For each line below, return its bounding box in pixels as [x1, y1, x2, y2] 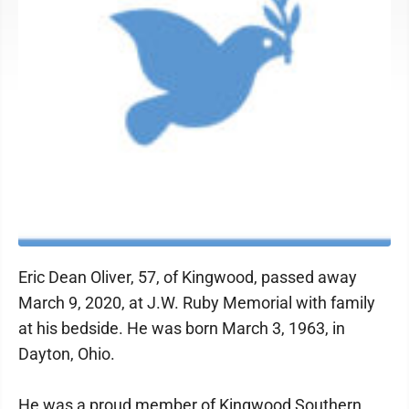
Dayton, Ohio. [18, 344, 115, 363]
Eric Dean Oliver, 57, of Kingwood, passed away [18, 267, 357, 287]
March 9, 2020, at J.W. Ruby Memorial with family [18, 293, 375, 312]
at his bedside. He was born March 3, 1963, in [18, 319, 345, 338]
